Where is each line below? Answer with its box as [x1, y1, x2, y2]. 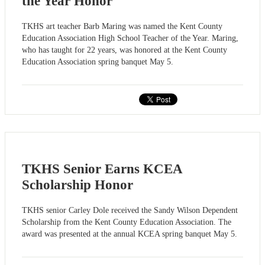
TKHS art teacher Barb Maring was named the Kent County [22, 21, 222, 31]
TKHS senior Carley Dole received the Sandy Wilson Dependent [22, 206, 238, 215]
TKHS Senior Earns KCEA [22, 161, 182, 177]
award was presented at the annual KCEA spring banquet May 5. [22, 230, 237, 239]
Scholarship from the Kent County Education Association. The [22, 218, 231, 227]
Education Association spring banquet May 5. [22, 57, 173, 66]
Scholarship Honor [22, 177, 133, 193]
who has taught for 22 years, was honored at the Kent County [22, 45, 227, 54]
